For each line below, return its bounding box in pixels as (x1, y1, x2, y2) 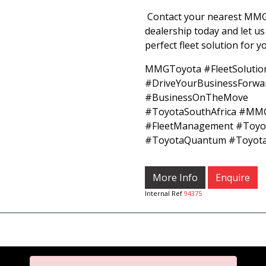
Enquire (216, 171, 250, 184)
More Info (153, 171, 198, 184)
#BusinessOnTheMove (145, 91, 248, 104)
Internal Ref (145, 189, 184, 198)
